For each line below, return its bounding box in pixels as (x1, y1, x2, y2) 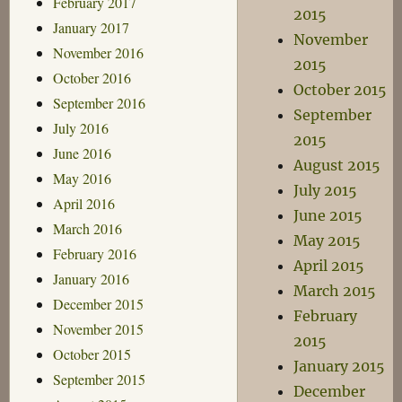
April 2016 (52, 193, 115, 213)
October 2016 (52, 67, 131, 87)
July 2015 (293, 181, 358, 199)
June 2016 (52, 143, 111, 162)
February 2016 (52, 243, 136, 263)
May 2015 (293, 232, 362, 249)
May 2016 (52, 168, 111, 188)
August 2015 (293, 156, 381, 174)
